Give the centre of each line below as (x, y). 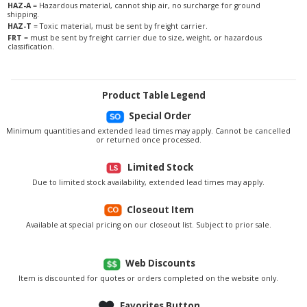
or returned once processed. (148, 140)
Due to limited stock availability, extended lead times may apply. (148, 183)
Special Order (160, 116)
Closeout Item (160, 210)
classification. (31, 47)
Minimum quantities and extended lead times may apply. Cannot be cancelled (148, 131)
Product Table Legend (153, 96)
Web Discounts (160, 263)
